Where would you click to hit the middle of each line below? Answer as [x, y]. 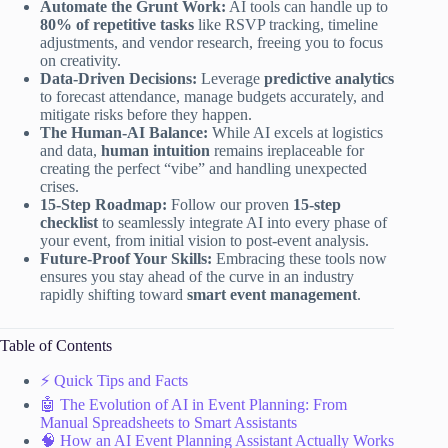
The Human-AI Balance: [124, 132]
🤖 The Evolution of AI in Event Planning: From [193, 405]
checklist [69, 222]
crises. [59, 186]
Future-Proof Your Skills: [126, 258]
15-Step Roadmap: [103, 204]
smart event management [272, 294]
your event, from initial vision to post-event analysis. [204, 240]
